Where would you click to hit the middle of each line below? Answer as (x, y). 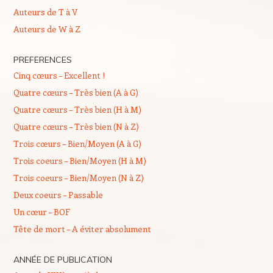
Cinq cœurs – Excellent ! (59, 75)
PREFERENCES (42, 60)
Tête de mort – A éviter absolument (82, 229)
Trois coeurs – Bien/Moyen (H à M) (80, 161)
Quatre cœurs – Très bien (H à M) (77, 109)
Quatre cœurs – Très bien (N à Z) (76, 126)
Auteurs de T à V (45, 12)
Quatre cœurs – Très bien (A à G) (76, 92)
